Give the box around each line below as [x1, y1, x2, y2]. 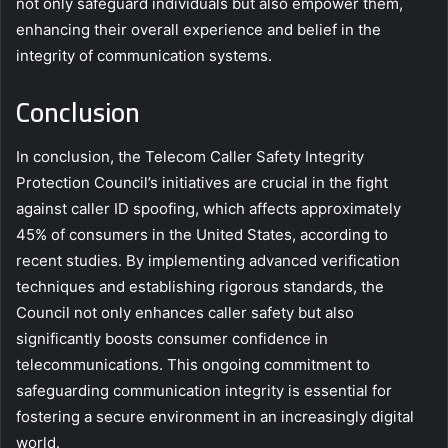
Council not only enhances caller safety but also [16, 303, 354, 323]
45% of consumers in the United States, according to [16, 225, 388, 245]
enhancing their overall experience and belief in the [16, 19, 381, 39]
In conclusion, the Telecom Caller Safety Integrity [16, 147, 364, 167]
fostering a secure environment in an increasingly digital [16, 407, 414, 427]
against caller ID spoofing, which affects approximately [16, 199, 401, 219]
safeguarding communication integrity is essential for [16, 381, 392, 401]
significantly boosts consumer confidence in [16, 329, 328, 349]
